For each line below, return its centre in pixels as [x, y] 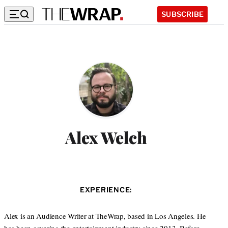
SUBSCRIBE [182, 14]
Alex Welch [106, 137]
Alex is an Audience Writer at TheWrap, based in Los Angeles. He [105, 216]
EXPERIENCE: [106, 190]
